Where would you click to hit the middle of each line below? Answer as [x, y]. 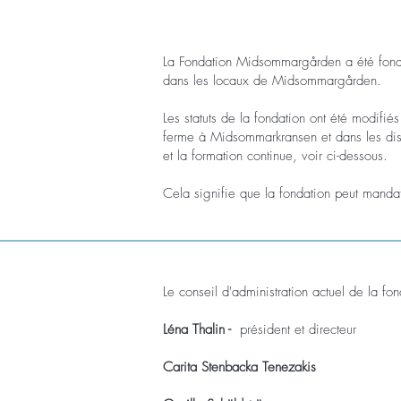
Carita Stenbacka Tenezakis [239, 367]
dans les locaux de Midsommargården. [272, 81]
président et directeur [294, 329]
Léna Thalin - [197, 329]
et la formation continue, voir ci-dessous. [275, 156]
